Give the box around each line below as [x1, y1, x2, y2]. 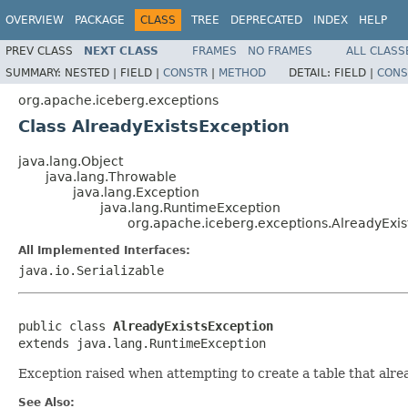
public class [18, 318, 113, 333]
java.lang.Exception [73, 184, 199, 199]
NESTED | [65, 66, 120, 79]
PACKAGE [75, 14, 125, 26]
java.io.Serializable [18, 262, 164, 278]
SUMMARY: [5, 66, 65, 79]
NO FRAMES [248, 44, 312, 57]
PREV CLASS [5, 44, 73, 57]
